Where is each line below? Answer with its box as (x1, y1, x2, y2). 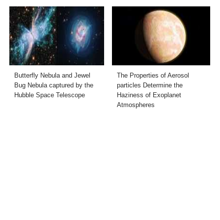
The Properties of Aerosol (117, 71, 189, 79)
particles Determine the (117, 81, 183, 89)
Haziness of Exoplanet (117, 91, 181, 99)
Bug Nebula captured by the (14, 81, 94, 89)
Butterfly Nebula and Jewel (14, 71, 91, 79)
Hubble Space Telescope (14, 91, 85, 99)
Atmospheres (117, 101, 155, 109)
